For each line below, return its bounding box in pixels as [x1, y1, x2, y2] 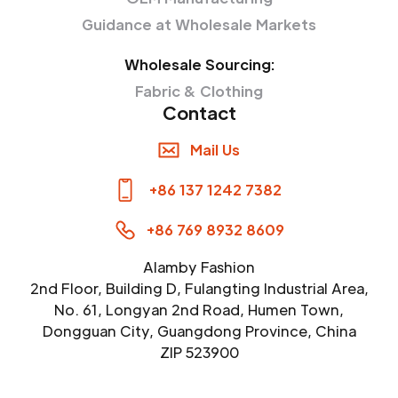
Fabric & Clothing [135, 82, 263, 101]
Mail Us [190, 140, 240, 160]
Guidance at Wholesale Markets [82, 15, 316, 35]
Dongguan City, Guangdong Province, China [42, 322, 356, 341]
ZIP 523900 [159, 343, 239, 362]
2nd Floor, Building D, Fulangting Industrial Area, [29, 279, 369, 298]
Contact [162, 101, 236, 125]
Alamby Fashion [143, 258, 255, 277]
